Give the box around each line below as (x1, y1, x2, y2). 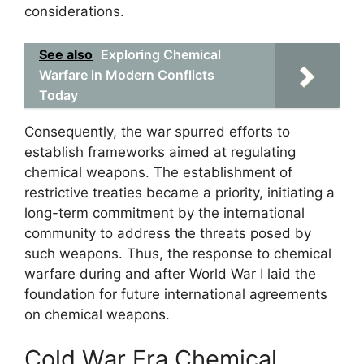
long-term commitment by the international (24, 204, 305, 221)
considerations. (24, 3, 124, 19)
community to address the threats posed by (24, 224, 311, 241)
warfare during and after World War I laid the (24, 265, 316, 282)
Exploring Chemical (101, 45, 221, 63)
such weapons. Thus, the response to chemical (24, 245, 331, 262)
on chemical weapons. (24, 305, 170, 323)
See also (39, 45, 93, 63)
